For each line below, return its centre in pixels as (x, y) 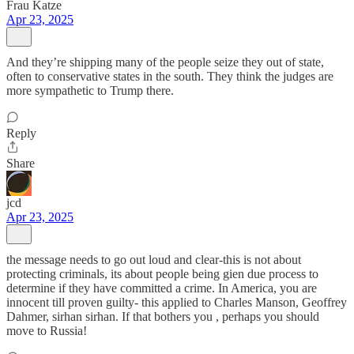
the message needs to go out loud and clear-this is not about (154, 260)
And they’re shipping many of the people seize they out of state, (165, 62)
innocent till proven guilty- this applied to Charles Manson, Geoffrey (177, 302)
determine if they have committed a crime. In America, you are (162, 288)
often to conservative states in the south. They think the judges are (170, 76)
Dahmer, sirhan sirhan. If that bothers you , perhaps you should (163, 316)
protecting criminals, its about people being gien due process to (162, 274)
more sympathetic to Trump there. (90, 90)
